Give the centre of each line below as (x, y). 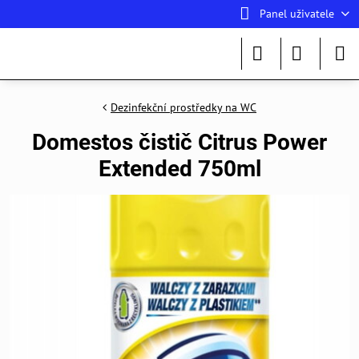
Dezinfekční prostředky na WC (184, 107)
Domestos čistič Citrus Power (179, 142)
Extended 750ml (179, 169)
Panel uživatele (296, 14)
